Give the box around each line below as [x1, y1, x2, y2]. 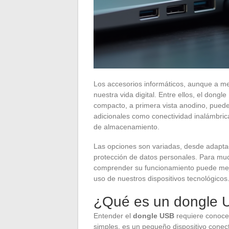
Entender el [94, 211, 133, 220]
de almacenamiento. [94, 122, 159, 131]
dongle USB [133, 211, 174, 220]
